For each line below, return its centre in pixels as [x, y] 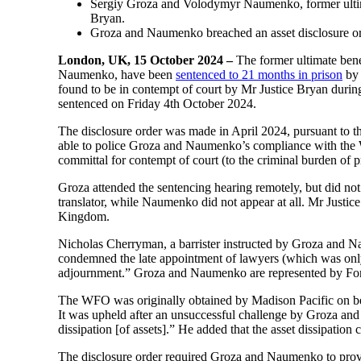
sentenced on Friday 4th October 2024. [157, 104]
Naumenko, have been [117, 75]
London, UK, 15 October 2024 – [147, 60]
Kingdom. [84, 216]
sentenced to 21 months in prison [259, 75]
